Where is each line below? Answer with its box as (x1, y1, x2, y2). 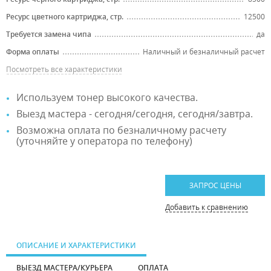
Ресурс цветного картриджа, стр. (6, 11, 123, 22)
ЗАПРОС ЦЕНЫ (189, 180, 241, 191)
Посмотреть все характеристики (6, 64, 122, 75)
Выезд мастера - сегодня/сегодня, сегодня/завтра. (16, 107, 253, 121)
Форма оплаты (6, 47, 59, 57)
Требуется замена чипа (6, 29, 91, 40)
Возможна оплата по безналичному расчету (16, 123, 226, 137)
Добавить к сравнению (165, 202, 248, 213)
